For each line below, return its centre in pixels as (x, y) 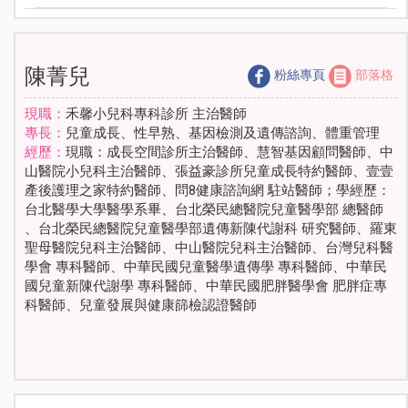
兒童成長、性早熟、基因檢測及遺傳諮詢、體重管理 (223, 133)
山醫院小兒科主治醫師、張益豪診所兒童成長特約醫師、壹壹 (209, 172)
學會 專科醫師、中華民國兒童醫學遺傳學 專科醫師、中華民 (206, 267)
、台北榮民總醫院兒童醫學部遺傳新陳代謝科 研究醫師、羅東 (211, 229)
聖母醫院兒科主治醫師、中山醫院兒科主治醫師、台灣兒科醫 (209, 248)
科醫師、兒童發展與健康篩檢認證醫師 (141, 306)
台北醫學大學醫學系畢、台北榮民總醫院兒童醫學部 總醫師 (204, 210)
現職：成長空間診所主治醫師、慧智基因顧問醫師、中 (229, 153)
